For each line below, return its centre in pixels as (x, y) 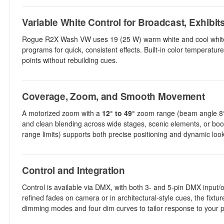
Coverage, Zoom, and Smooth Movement (113, 96)
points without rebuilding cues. (70, 60)
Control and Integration (73, 170)
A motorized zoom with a (62, 113)
